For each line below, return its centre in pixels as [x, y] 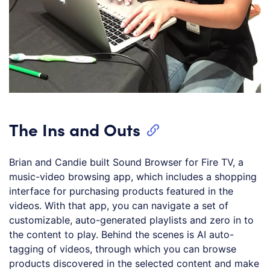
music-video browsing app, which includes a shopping [133, 176]
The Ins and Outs [75, 129]
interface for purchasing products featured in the [121, 191]
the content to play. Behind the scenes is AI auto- [121, 234]
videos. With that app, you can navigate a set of [119, 205]
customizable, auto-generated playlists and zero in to [131, 220]
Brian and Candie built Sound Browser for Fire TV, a [126, 162]
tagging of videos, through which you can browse [123, 249]
